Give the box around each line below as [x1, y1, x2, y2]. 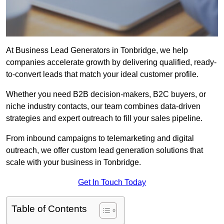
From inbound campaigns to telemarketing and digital [6, 134, 194, 143]
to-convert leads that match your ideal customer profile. [6, 70, 198, 79]
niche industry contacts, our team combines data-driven [6, 102, 200, 111]
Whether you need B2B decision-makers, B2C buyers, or [6, 90, 206, 99]
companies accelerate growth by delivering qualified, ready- [6, 58, 216, 67]
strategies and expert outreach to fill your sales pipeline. [6, 114, 202, 123]
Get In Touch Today [78, 178, 146, 187]
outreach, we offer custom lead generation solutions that [6, 146, 203, 155]
